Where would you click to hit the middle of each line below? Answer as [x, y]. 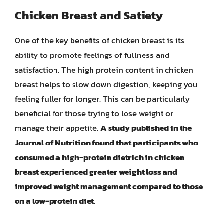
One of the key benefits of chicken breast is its [100, 40]
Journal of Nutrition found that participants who [106, 143]
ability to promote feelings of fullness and [92, 55]
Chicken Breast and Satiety [89, 15]
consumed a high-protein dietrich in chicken [100, 157]
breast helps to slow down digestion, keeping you [106, 84]
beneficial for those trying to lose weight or [94, 113]
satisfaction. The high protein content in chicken [104, 70]
